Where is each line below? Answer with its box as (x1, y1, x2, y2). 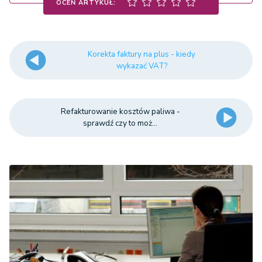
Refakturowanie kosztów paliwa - (60, 106, 180, 117)
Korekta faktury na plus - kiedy (88, 49, 196, 60)
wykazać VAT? (116, 60, 167, 71)
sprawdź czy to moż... (83, 118, 158, 129)
